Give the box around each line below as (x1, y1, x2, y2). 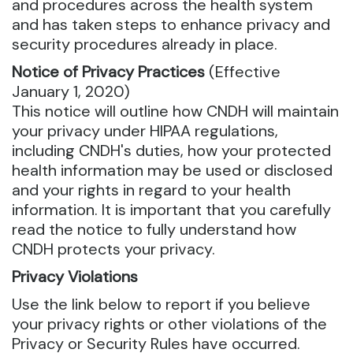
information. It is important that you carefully (12, 199, 331, 221)
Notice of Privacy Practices (12, 61, 205, 83)
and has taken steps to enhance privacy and (12, 14, 330, 35)
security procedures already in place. (12, 34, 277, 55)
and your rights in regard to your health (12, 180, 291, 201)
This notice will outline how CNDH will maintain (12, 101, 339, 122)
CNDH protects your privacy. (12, 239, 215, 260)
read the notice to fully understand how (12, 219, 296, 240)
